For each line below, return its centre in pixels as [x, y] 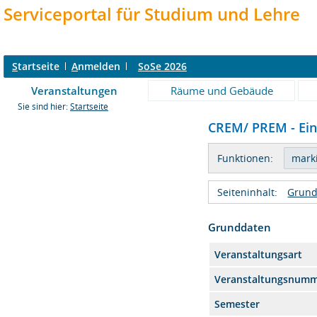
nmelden [99, 66]
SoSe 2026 [162, 66]
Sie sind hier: [44, 106]
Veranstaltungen [74, 91]
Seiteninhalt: [248, 192]
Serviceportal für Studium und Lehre [152, 14]
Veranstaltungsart [259, 254]
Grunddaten [240, 227]
